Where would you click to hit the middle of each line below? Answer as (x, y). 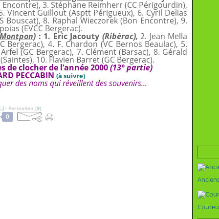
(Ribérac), (121, 36)
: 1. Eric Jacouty (69, 36)
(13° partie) (131, 67)
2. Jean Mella (164, 36)
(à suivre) (71, 76)
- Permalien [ (20, 108)
